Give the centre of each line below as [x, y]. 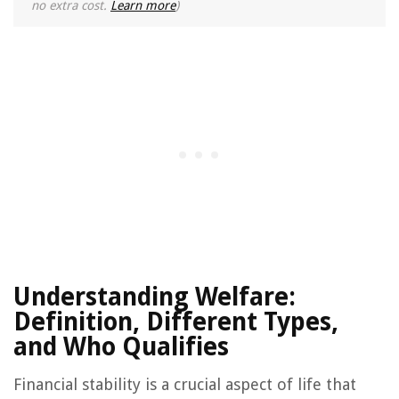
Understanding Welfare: [155, 297]
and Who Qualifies [121, 347]
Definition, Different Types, [176, 322]
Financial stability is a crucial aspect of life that [185, 385]
